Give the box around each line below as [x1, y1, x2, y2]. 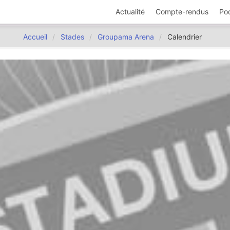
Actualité [116, 7, 145, 16]
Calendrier [167, 32, 202, 41]
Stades [60, 32, 84, 41]
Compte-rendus [156, 7, 209, 16]
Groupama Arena [97, 32, 154, 41]
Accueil [23, 32, 47, 41]
